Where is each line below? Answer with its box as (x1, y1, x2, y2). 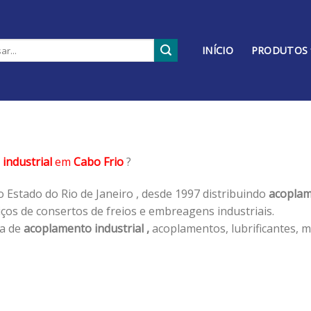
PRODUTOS (251, 44, 308, 57)
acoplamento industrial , (24, 220, 149, 236)
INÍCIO (202, 44, 233, 57)
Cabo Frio (74, 153, 124, 169)
